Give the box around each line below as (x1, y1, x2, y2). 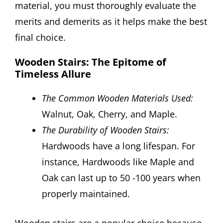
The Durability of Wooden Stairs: (42, 123, 169, 136)
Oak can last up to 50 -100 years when (42, 171, 201, 184)
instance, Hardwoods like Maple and (42, 155, 194, 168)
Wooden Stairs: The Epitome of (15, 55, 166, 69)
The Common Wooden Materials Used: (42, 92, 193, 104)
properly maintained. (42, 187, 130, 200)
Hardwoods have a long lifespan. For (42, 139, 195, 152)
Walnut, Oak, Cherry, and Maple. (42, 108, 177, 120)
